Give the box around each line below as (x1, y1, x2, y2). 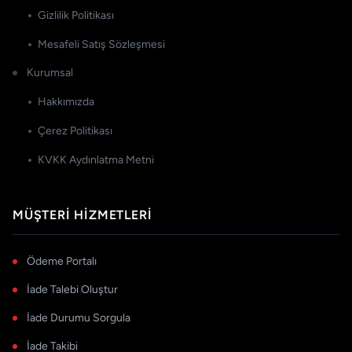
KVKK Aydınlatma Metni (38, 153, 154, 167)
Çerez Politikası (38, 124, 112, 138)
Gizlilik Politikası (38, 9, 114, 23)
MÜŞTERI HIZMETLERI (13, 207, 152, 223)
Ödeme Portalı (27, 255, 97, 269)
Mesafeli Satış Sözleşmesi (38, 38, 165, 52)
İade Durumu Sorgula (27, 311, 130, 325)
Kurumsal (27, 66, 73, 80)
